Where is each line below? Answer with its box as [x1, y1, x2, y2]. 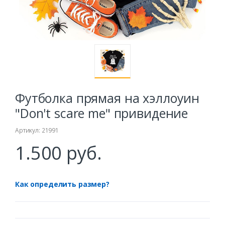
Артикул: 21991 [15, 126, 59, 135]
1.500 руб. [15, 141, 102, 166]
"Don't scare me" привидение [15, 104, 188, 122]
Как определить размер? [15, 179, 109, 189]
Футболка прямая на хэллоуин [15, 89, 200, 107]
